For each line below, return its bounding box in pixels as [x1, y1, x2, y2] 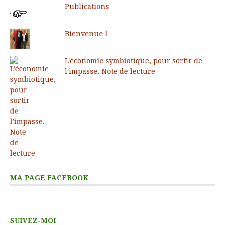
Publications [64, 2, 109, 11]
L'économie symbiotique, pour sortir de [64, 56, 202, 65]
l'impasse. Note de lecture [64, 67, 155, 75]
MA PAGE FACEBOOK [10, 173, 88, 182]
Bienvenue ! [64, 29, 107, 38]
